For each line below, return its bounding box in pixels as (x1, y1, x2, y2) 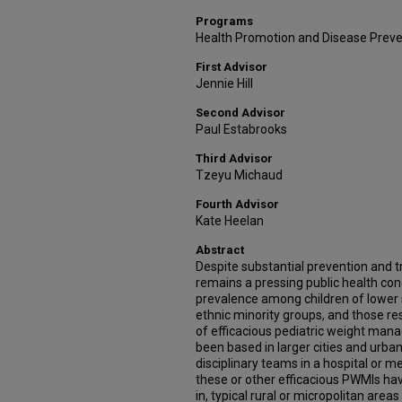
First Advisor (196, 60, 267, 74)
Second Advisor (196, 106, 285, 119)
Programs (196, 14, 253, 28)
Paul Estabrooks (196, 122, 287, 136)
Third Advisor (196, 152, 273, 165)
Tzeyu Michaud (196, 168, 283, 182)
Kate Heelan (196, 214, 264, 228)
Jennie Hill (196, 76, 253, 91)
